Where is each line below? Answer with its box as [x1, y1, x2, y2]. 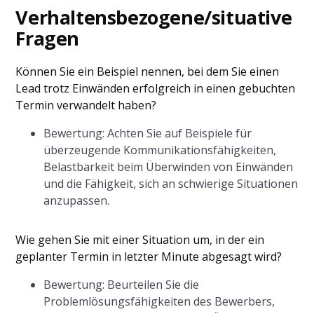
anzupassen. [43, 193, 110, 208]
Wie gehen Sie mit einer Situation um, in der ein [15, 232, 265, 247]
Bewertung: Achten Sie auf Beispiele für [43, 125, 252, 141]
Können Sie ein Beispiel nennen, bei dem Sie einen [15, 64, 280, 79]
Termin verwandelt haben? [15, 97, 157, 113]
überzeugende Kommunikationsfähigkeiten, [43, 142, 277, 158]
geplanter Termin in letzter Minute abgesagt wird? [15, 249, 282, 264]
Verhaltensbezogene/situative [15, 4, 292, 30]
